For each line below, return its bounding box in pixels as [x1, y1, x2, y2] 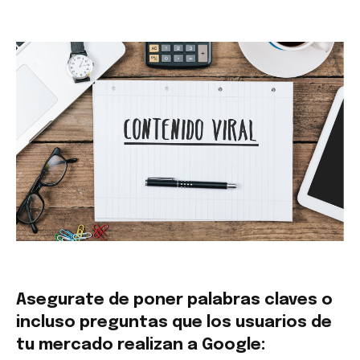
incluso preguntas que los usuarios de [16, 314, 332, 332]
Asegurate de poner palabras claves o [16, 292, 333, 309]
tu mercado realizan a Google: [16, 337, 265, 354]
